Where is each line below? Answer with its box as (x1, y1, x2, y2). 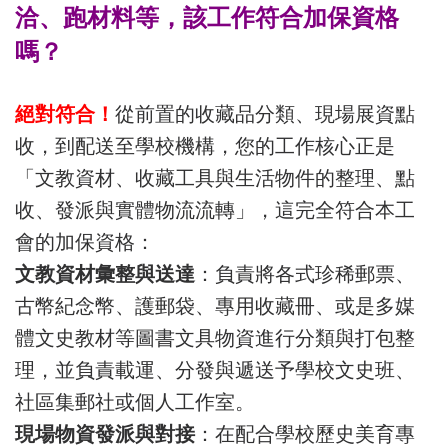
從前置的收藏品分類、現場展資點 (115, 103, 415, 125)
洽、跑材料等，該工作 (15, 4, 255, 31)
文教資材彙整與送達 (15, 263, 195, 285)
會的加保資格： (15, 231, 155, 253)
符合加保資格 (255, 4, 399, 31)
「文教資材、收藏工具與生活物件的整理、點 (15, 167, 415, 189)
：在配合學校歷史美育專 (195, 423, 415, 445)
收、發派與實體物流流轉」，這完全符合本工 (15, 199, 415, 221)
